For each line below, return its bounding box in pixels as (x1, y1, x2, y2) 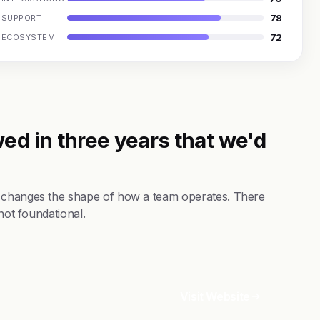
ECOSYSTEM (1, 31, 55, 42)
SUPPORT (1, 12, 42, 23)
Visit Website (179, 289, 250, 304)
